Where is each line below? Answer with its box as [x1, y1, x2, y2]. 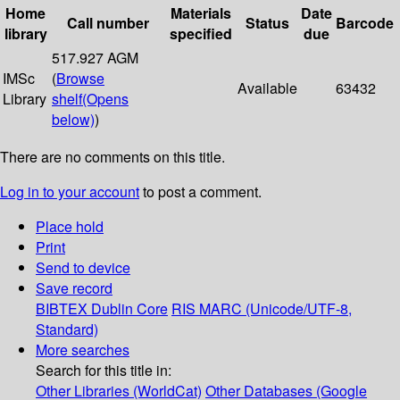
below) [52, 109, 95, 130]
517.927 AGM [52, 47, 138, 69]
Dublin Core [91, 298, 168, 320]
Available [237, 78, 297, 99]
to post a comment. [139, 181, 262, 203]
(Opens [82, 88, 129, 110]
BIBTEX [36, 298, 87, 320]
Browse [56, 68, 104, 89]
